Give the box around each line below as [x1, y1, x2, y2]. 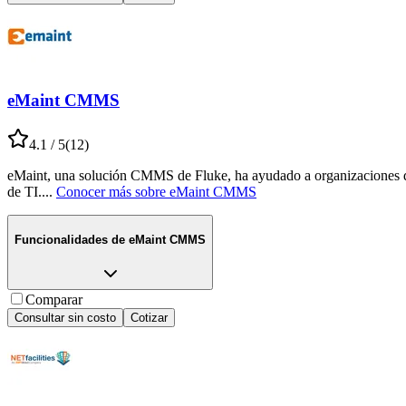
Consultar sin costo [14, 311, 116, 324]
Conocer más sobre [56, 183, 166, 199]
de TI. [7, 183, 42, 199]
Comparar [25, 292, 82, 307]
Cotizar [130, 311, 168, 324]
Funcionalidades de [14, 233, 125, 247]
